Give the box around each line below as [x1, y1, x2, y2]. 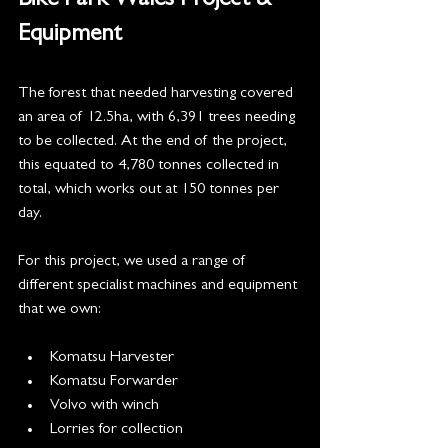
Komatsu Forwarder [50, 373, 178, 390]
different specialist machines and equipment [18, 277, 301, 294]
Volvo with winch [50, 397, 159, 414]
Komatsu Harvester [50, 349, 174, 366]
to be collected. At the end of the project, [18, 133, 291, 150]
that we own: [18, 301, 101, 318]
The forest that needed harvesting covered [18, 85, 297, 102]
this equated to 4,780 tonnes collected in [18, 157, 283, 174]
